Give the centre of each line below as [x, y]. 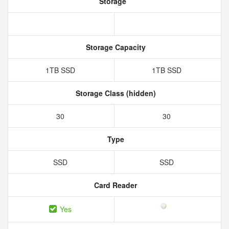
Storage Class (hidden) [114, 93]
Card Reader [114, 185]
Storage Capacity [114, 47]
